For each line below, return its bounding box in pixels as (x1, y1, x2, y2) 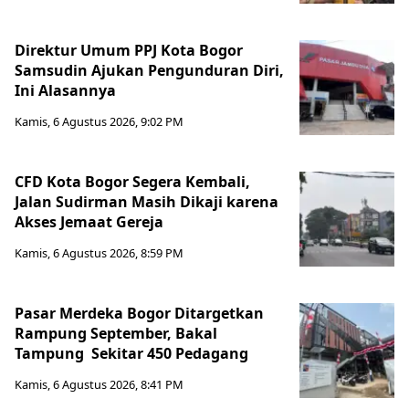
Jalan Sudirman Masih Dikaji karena (15, 192, 278, 213)
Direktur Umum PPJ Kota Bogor (15, 40, 243, 61)
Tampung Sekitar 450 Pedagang (15, 343, 252, 364)
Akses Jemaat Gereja (15, 212, 167, 233)
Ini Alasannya (15, 80, 120, 101)
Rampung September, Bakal (15, 323, 217, 344)
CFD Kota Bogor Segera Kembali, (15, 172, 250, 193)
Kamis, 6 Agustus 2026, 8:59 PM (15, 245, 184, 262)
